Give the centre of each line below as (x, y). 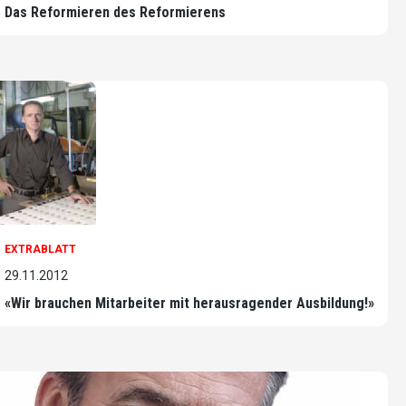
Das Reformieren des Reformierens (115, 12)
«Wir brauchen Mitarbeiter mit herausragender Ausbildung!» (189, 303)
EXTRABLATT (40, 249)
